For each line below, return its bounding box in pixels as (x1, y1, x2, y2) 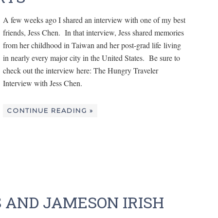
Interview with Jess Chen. (3, 77, 82, 88)
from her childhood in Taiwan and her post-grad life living (3, 39, 181, 50)
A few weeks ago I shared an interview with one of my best (3, 14, 185, 25)
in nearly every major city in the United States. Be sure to (3, 52, 180, 63)
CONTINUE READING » (7, 106, 93, 114)
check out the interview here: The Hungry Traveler (3, 65, 158, 75)
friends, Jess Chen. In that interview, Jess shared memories (3, 27, 184, 37)
